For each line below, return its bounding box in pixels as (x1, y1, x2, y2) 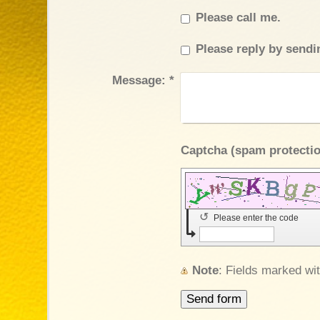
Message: (111, 73, 166, 87)
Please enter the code (213, 212, 301, 223)
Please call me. (195, 10, 281, 24)
